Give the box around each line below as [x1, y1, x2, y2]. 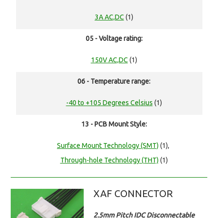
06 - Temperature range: [77, 77, 150, 86]
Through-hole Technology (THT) [60, 156, 159, 164]
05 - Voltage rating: [85, 35, 143, 43]
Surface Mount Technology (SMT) [57, 142, 159, 150]
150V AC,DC [91, 56, 128, 64]
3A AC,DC [94, 13, 124, 21]
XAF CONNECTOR [93, 188, 173, 200]
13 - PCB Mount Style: [81, 120, 147, 128]
